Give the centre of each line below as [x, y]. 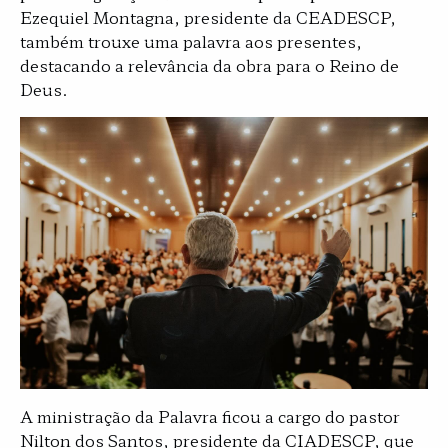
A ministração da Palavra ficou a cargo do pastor [210, 415]
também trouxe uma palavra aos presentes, [191, 40]
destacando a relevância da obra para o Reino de [209, 64]
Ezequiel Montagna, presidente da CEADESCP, [208, 16]
